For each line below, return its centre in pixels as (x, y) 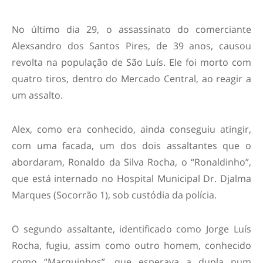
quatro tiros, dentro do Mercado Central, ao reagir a (131, 78)
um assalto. (37, 95)
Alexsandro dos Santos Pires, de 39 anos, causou (131, 45)
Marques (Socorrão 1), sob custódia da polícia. (114, 195)
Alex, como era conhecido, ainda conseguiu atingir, (131, 129)
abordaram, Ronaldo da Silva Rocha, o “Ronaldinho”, (131, 162)
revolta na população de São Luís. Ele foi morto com (131, 62)
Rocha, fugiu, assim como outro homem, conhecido (131, 245)
